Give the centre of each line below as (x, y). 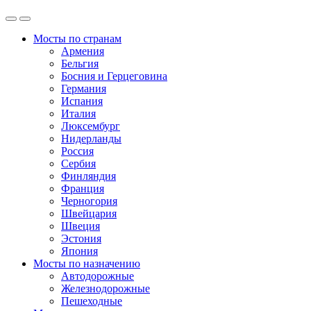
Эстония (81, 239)
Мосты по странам (77, 39)
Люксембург (91, 126)
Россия (77, 151)
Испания (82, 101)
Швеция (81, 226)
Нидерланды (91, 139)
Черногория (89, 201)
